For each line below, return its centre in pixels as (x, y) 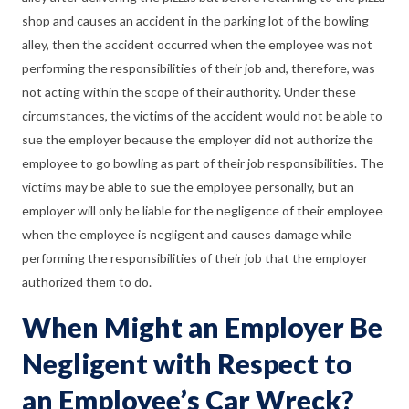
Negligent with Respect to (187, 363)
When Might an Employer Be (202, 327)
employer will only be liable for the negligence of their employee (202, 210)
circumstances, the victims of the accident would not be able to (202, 115)
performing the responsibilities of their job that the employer (195, 258)
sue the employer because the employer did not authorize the (198, 139)
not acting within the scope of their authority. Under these (189, 92)
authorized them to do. (87, 282)
